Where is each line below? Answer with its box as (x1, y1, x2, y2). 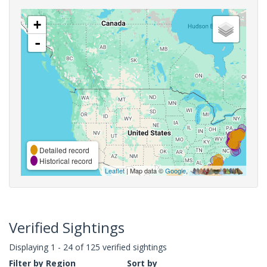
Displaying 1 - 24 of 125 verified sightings (9, 241, 167, 253)
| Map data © (125, 165, 165, 175)
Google (165, 165, 186, 175)
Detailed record (38, 144, 89, 155)
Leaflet (105, 165, 125, 175)
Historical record (38, 155, 92, 166)
